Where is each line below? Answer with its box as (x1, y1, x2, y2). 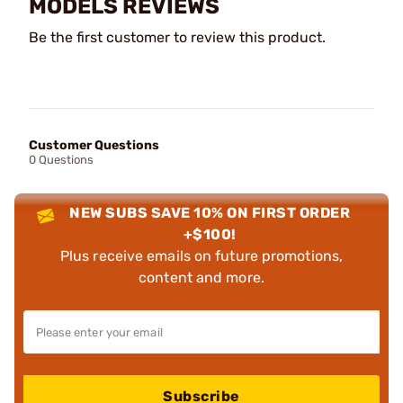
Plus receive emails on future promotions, (59, 247, 344, 264)
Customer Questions (29, 138, 159, 153)
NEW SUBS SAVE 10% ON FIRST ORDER (69, 204, 351, 221)
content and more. (139, 269, 264, 286)
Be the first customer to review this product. (29, 29, 326, 46)
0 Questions (29, 153, 94, 166)
